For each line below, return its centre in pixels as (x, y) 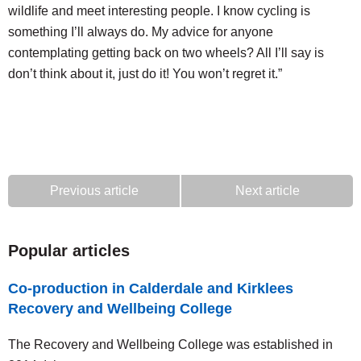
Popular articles (69, 251)
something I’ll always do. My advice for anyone (141, 32)
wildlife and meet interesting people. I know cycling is (159, 11)
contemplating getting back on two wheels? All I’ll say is (166, 53)
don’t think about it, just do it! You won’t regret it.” (145, 74)
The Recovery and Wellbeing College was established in (170, 345)
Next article (267, 191)
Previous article (94, 191)
